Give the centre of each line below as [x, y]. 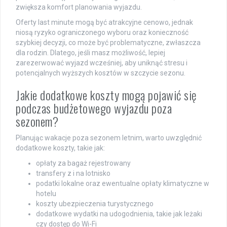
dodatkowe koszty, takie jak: [60, 148]
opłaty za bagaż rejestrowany [83, 163]
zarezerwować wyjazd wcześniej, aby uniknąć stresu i [102, 63]
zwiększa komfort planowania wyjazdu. [79, 7]
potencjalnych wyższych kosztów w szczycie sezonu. [101, 73]
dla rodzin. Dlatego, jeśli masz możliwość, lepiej [90, 52]
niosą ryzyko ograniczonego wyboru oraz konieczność [102, 32]
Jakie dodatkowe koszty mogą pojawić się [106, 94]
